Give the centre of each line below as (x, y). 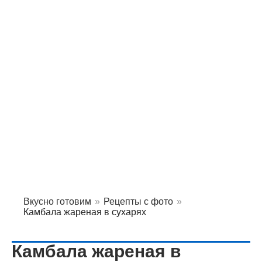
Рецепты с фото (138, 201)
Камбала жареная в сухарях (85, 212)
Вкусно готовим (57, 201)
